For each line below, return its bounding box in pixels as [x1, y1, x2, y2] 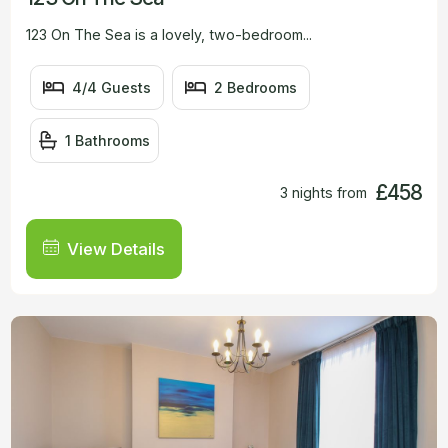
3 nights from [280, 184, 368, 202]
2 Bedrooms [214, 78, 298, 96]
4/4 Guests [72, 78, 152, 96]
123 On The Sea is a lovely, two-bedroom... [26, 25, 312, 43]
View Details [66, 238, 165, 259]
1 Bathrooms [65, 131, 151, 149]
